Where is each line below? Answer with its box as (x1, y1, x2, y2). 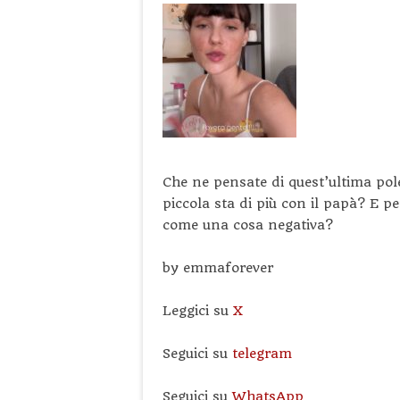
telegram (232, 345, 292, 362)
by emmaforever (162, 259, 278, 276)
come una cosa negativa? (162, 216, 333, 233)
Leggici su (162, 302, 233, 319)
